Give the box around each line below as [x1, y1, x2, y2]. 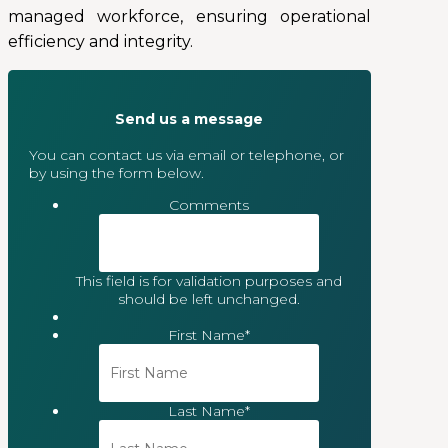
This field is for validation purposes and [76, 272, 343, 291]
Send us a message [115, 109, 264, 128]
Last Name [168, 402, 246, 421]
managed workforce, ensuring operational [8, 7, 371, 27]
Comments [169, 196, 250, 215]
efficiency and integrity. [8, 32, 193, 52]
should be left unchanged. [118, 290, 301, 309]
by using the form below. [29, 164, 204, 183]
